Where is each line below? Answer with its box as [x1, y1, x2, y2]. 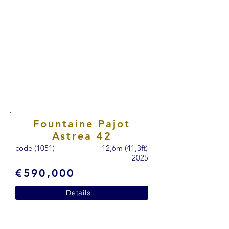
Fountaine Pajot [33, 118, 130, 130]
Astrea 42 [52, 130, 112, 142]
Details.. [66, 188, 96, 197]
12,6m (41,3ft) [102, 143, 148, 153]
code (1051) [15, 143, 55, 153]
